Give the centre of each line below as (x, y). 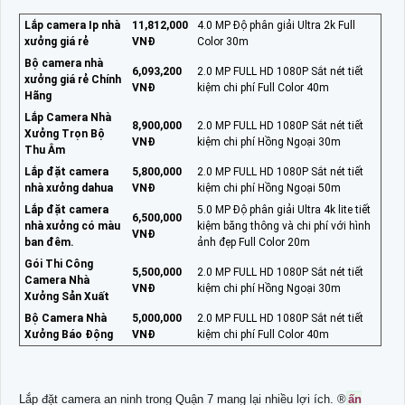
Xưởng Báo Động (69, 334)
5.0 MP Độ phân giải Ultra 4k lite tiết (284, 209)
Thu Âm (45, 150)
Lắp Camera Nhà (68, 117)
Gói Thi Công (59, 264)
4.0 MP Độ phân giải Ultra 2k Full (276, 25)
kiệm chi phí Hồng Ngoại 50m (269, 188)
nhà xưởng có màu (72, 226)
